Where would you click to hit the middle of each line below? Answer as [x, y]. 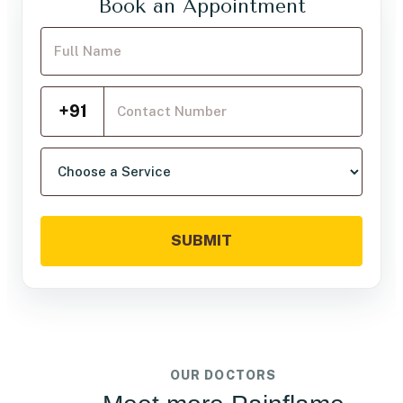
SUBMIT [201, 240]
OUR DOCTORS [223, 375]
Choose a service [100, 156]
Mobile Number [94, 94]
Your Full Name [93, 35]
